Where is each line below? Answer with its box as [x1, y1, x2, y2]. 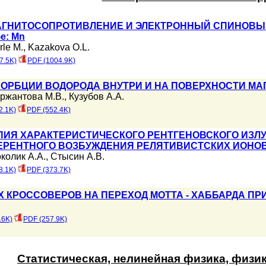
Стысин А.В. [50, 151, 104, 161]
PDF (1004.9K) [27, 56, 75, 65]
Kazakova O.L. [28, 42, 90, 52]
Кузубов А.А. [69, 91, 124, 102]
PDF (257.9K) [23, 215, 67, 223]
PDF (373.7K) [27, 166, 71, 174]
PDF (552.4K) [27, 106, 71, 114]
